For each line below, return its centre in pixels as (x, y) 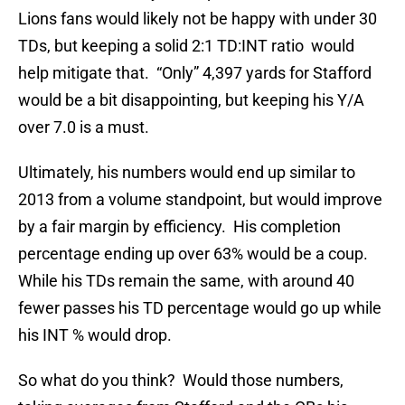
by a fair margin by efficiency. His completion (179, 227)
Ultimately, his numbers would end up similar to (187, 173)
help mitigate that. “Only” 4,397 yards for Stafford (195, 73)
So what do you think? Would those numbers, (181, 381)
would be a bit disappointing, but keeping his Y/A (191, 100)
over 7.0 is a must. (84, 127)
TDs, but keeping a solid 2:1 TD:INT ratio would (186, 46)
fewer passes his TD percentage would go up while (200, 308)
